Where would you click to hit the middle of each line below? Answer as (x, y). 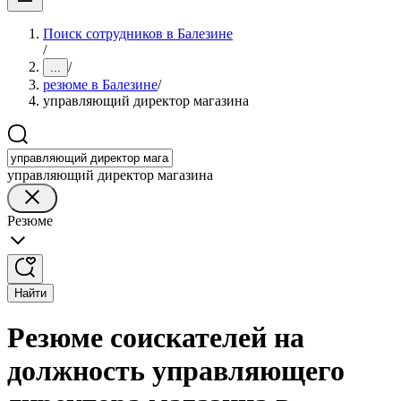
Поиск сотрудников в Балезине (138, 34)
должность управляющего (176, 371)
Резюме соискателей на (156, 338)
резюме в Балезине (100, 85)
